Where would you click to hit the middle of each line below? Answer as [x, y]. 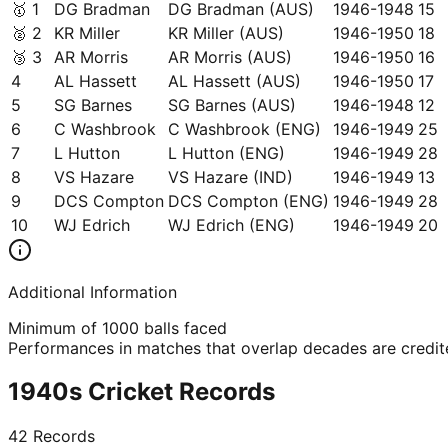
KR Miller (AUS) [226, 32]
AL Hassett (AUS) [234, 80]
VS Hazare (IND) [230, 176]
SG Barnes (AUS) [232, 104]
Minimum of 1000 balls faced [117, 327]
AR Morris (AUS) [230, 56]
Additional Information [92, 291]
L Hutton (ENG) [226, 152]
